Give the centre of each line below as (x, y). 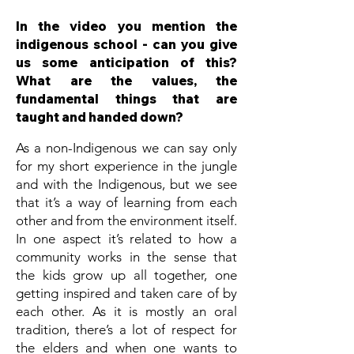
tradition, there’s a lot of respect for (126, 330)
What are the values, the (126, 81)
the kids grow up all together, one (126, 275)
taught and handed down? (100, 117)
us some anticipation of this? (126, 63)
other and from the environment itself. (126, 221)
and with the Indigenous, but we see (126, 185)
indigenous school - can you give (126, 45)
